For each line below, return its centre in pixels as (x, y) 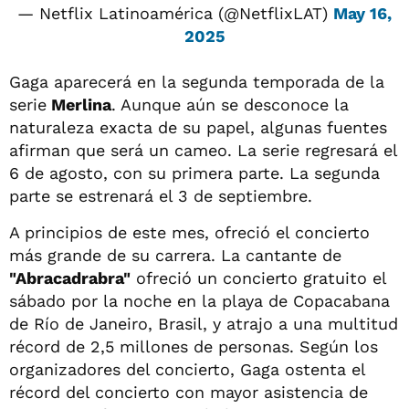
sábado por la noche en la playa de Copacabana (199, 300)
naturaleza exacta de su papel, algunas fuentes (198, 127)
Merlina (79, 104)
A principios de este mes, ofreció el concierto (189, 232)
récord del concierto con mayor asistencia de (189, 392)
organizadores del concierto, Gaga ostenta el (187, 369)
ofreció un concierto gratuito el (258, 278)
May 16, (362, 13)
